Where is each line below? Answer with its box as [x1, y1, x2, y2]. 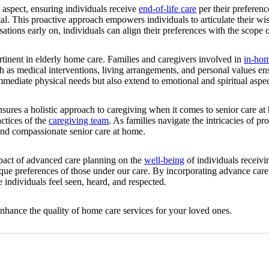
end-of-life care [139, 3, 196, 14]
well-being [144, 154, 184, 165]
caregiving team [49, 115, 109, 125]
